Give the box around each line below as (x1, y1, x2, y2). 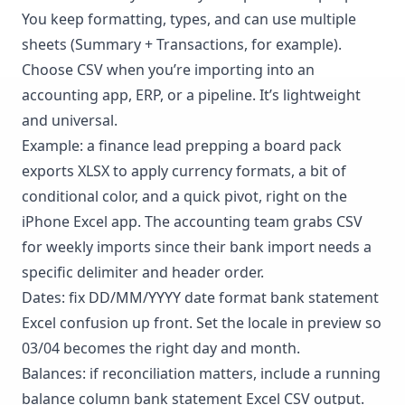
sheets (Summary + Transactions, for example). (22, 33, 342, 54)
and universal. (22, 109, 118, 130)
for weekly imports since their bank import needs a (22, 236, 372, 257)
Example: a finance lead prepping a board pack (22, 135, 342, 155)
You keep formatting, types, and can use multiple (22, 8, 356, 29)
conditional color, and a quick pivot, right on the (22, 185, 347, 206)
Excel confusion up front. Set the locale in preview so (22, 312, 381, 333)
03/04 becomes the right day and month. (22, 337, 300, 358)
